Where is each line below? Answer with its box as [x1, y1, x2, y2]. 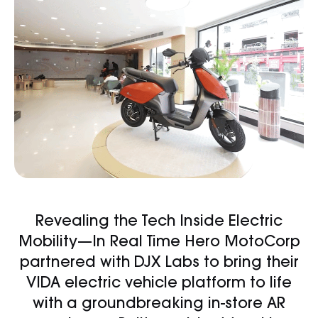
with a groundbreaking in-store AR [33, 297, 285, 312]
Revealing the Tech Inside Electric [35, 214, 283, 229]
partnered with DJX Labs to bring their [19, 256, 299, 270]
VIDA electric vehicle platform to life [26, 276, 292, 291]
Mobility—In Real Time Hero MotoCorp [18, 235, 300, 250]
